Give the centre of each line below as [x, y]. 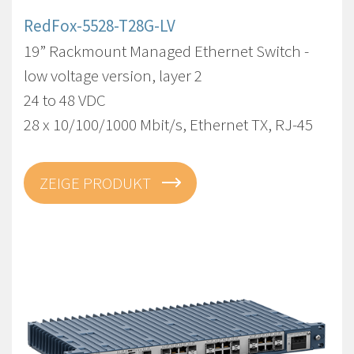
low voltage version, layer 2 [113, 75]
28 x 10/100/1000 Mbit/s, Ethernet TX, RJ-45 [168, 124]
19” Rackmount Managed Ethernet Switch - [166, 51]
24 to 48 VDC [65, 100]
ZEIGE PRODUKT [97, 183]
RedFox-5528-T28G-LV [100, 26]
